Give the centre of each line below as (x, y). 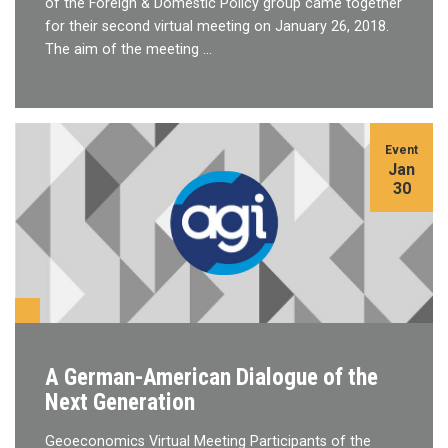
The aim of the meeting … (128, 49)
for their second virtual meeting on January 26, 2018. (217, 26)
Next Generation (120, 401)
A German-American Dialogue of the (211, 376)
